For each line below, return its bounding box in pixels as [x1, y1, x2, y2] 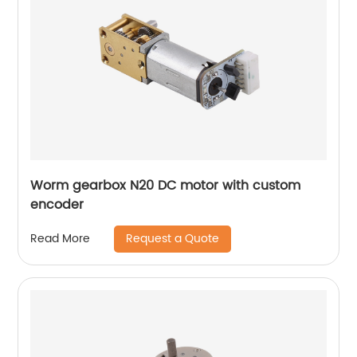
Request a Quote [126, 229, 220, 248]
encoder [30, 194, 84, 215]
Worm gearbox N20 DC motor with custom [30, 175, 301, 196]
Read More [30, 229, 91, 249]
